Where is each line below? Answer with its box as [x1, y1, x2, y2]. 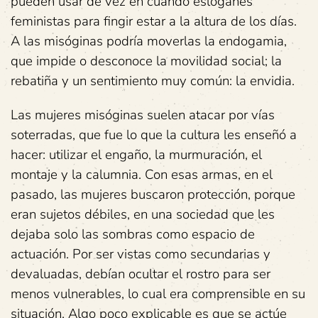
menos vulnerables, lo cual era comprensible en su [11, 285, 305, 303]
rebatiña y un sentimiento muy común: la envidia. [11, 72, 295, 90]
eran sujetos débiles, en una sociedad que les [11, 205, 275, 224]
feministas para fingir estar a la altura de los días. [11, 12, 297, 31]
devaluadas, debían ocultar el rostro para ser [11, 265, 270, 283]
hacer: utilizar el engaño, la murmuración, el [11, 146, 262, 164]
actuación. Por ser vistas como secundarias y [11, 245, 270, 263]
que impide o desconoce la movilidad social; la [11, 52, 282, 70]
